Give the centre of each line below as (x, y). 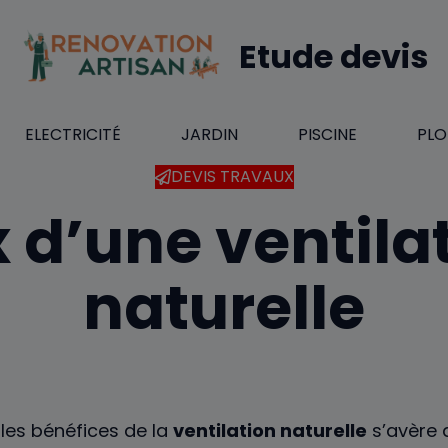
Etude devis (333, 56)
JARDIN (209, 135)
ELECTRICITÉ (73, 135)
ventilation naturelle (270, 431)
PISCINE (327, 135)
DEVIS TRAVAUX (232, 177)
